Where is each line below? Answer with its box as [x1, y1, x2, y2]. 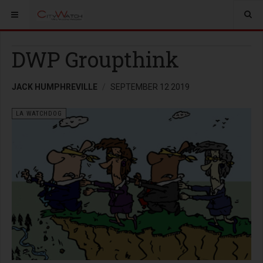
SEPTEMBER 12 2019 [110, 82, 190, 92]
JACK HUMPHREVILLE [12, 82, 97, 92]
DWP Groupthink [12, 45, 179, 73]
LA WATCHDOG [16, 110, 62, 117]
